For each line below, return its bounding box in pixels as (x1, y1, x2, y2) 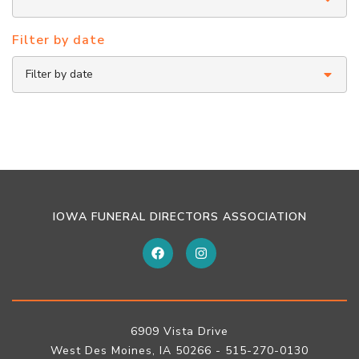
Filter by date (12, 31, 105, 49)
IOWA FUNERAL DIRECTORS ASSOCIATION (52, 209, 307, 224)
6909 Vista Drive (131, 324, 228, 339)
